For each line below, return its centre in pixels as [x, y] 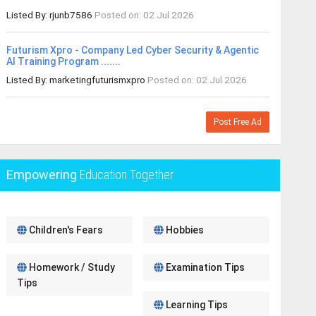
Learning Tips [196, 305]
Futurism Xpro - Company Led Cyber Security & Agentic [133, 50]
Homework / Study [71, 267]
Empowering [43, 175]
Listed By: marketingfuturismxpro [77, 80]
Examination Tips [205, 267]
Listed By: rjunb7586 [51, 15]
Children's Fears [65, 230]
